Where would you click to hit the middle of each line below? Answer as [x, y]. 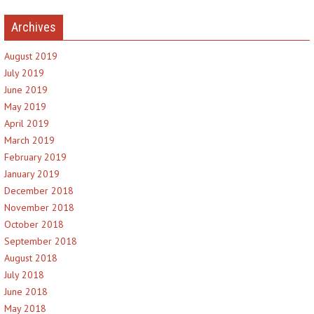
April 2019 [27, 123]
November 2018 [39, 207]
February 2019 [35, 157]
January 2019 [32, 174]
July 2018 [24, 275]
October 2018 [34, 224]
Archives [34, 27]
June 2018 [26, 292]
